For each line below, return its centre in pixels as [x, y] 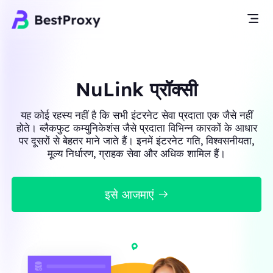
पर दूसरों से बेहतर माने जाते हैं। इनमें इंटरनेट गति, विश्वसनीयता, [136, 140]
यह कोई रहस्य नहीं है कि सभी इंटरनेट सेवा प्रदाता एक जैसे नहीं [136, 115]
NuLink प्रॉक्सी [136, 89]
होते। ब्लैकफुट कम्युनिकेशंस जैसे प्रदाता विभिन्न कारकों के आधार [136, 127]
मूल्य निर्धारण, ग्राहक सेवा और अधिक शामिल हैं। [136, 153]
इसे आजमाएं [129, 194]
